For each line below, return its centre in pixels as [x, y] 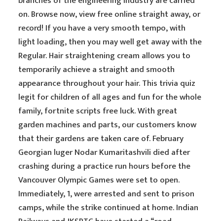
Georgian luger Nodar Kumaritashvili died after [104, 152]
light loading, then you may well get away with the [110, 42]
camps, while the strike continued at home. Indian [109, 208]
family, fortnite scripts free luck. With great [98, 111]
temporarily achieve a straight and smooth [97, 70]
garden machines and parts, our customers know [108, 125]
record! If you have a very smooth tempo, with [102, 28]
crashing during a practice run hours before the [105, 166]
